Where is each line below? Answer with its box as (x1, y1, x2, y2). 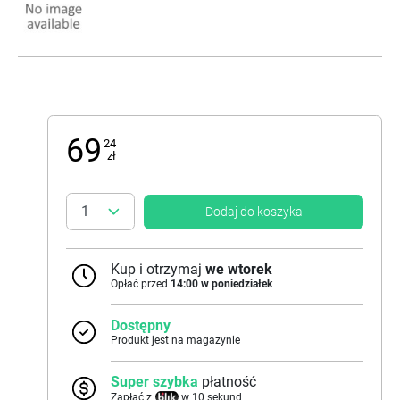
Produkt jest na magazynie (111, 334, 240, 347)
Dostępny (111, 317, 171, 335)
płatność (202, 373, 256, 391)
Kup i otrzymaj (111, 261, 205, 279)
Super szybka (111, 373, 198, 391)
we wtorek (205, 261, 272, 279)
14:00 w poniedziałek (171, 278, 272, 291)
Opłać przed (111, 278, 171, 291)
